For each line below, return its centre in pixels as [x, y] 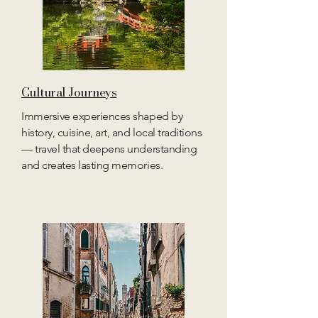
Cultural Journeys [69, 92]
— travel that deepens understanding [109, 149]
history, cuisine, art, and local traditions [112, 132]
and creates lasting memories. [92, 165]
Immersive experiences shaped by [102, 116]
